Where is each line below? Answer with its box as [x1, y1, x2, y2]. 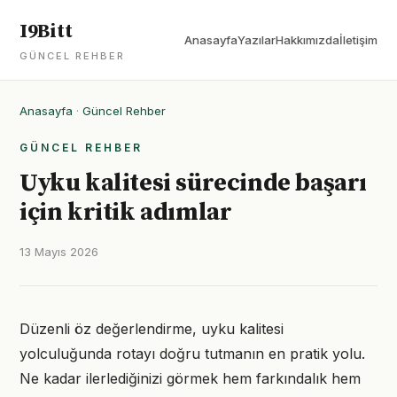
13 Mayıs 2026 [19, 245, 98, 259]
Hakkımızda [276, 33, 339, 47]
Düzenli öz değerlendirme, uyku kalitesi [19, 320, 284, 338]
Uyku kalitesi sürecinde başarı [19, 167, 367, 198]
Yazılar [237, 33, 276, 47]
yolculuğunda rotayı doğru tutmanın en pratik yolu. [19, 345, 365, 362]
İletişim [339, 33, 378, 47]
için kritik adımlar [19, 197, 232, 228]
